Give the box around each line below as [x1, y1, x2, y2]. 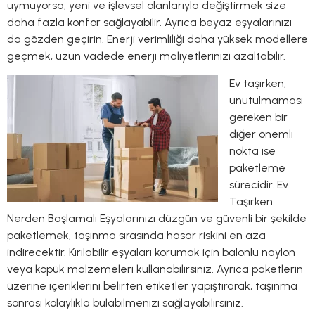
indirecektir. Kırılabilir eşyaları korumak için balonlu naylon [7, 245, 295, 259]
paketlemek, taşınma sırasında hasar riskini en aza [7, 228, 266, 242]
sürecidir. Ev [229, 177, 288, 191]
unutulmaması [229, 93, 303, 107]
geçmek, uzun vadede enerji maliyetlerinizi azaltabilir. [7, 49, 285, 63]
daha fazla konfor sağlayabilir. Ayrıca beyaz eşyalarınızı [7, 15, 292, 30]
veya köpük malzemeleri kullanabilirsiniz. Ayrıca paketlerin [7, 262, 303, 276]
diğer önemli [229, 127, 293, 141]
